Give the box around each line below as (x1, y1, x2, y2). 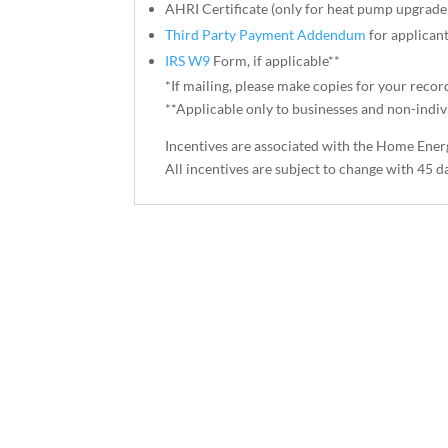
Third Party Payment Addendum (165, 25, 367, 43)
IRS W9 (165, 51, 211, 69)
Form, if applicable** (210, 51, 341, 69)
